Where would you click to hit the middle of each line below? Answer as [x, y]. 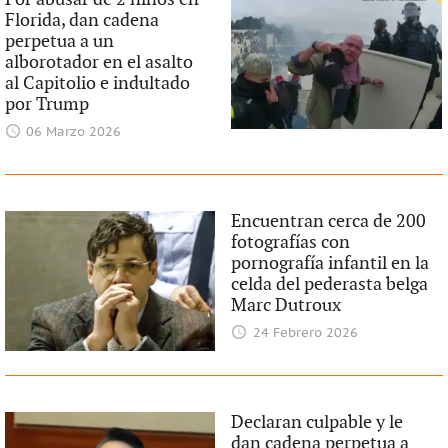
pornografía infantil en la [330, 263]
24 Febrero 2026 [305, 333]
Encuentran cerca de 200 [329, 221]
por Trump [46, 104]
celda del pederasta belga [330, 284]
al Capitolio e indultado [97, 83]
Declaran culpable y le [317, 422]
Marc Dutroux [286, 305]
